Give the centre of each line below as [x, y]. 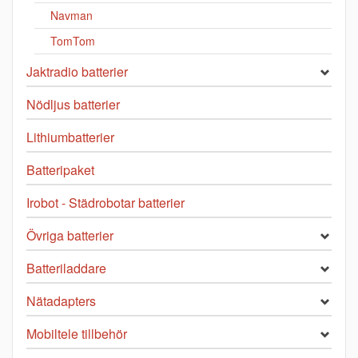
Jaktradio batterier [77, 72]
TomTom [73, 41]
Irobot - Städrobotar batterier [105, 203]
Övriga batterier [70, 236]
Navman [72, 16]
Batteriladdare [66, 268]
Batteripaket [60, 170]
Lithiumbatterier [70, 137]
